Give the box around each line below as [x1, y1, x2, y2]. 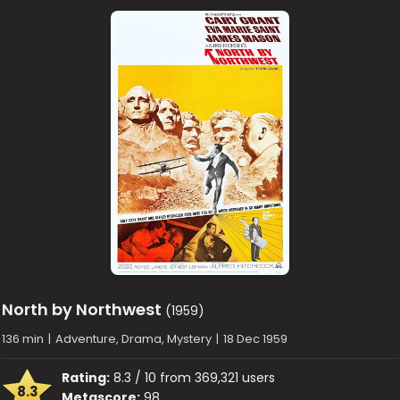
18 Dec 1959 [223, 329, 288, 347]
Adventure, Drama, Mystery [55, 329, 212, 347]
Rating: [62, 368, 111, 387]
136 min [2, 329, 45, 347]
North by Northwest [2, 297, 162, 321]
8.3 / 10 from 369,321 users [110, 368, 276, 387]
